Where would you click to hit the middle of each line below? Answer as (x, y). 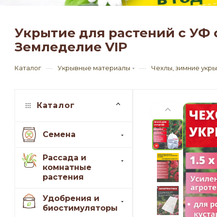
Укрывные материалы (94, 68)
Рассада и (64, 158)
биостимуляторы (80, 208)
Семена (59, 134)
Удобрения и (71, 199)
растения (63, 177)
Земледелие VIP (71, 47)
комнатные (67, 168)
